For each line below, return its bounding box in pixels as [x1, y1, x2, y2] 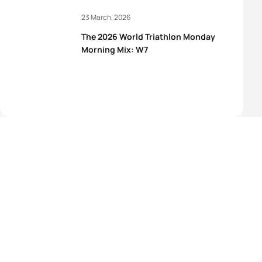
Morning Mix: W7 [81, 44, 148, 55]
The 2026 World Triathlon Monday [81, 31, 215, 42]
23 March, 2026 [81, 12, 130, 22]
